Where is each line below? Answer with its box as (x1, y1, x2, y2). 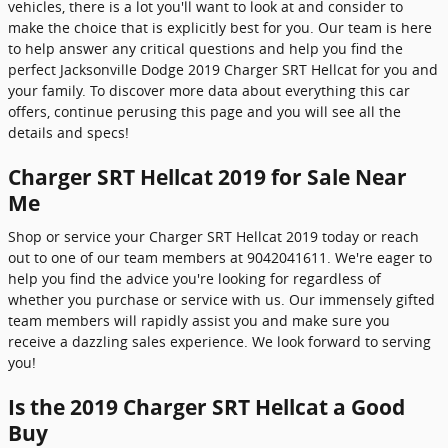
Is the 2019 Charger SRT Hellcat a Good (8, 393, 405, 421)
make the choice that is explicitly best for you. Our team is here (8, 17, 432, 37)
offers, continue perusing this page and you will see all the (8, 101, 401, 121)
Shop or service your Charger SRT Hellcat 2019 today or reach (8, 227, 419, 246)
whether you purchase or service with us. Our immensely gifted (8, 290, 435, 309)
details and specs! (8, 122, 129, 142)
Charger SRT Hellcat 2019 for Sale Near (8, 162, 407, 191)
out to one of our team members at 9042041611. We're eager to (8, 248, 432, 267)
